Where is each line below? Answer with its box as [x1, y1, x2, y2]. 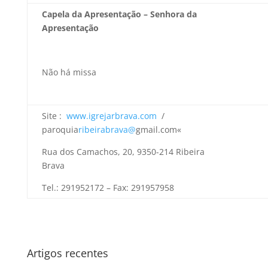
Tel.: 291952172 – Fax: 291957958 [41, 182, 174, 193]
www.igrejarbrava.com [66, 110, 157, 121]
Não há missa [41, 66, 96, 78]
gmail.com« [135, 124, 181, 135]
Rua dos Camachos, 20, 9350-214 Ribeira [41, 146, 205, 157]
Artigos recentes [26, 246, 108, 260]
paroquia [41, 124, 78, 135]
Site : [41, 110, 66, 121]
